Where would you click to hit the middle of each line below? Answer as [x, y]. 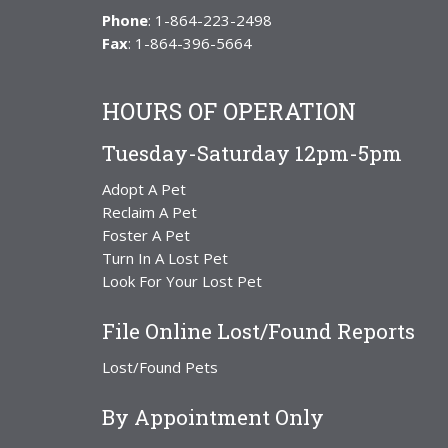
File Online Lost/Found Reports [258, 330]
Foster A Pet [146, 234]
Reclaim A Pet [149, 211]
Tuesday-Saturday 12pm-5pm [252, 152]
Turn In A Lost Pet [165, 257]
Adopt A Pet [144, 188]
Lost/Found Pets [160, 366]
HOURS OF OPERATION [229, 110]
